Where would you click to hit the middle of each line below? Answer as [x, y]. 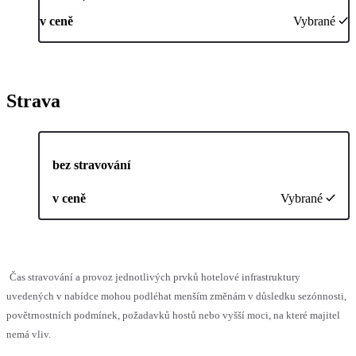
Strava [33, 101]
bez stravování [91, 164]
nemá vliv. [29, 334]
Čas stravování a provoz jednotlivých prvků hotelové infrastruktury [155, 277]
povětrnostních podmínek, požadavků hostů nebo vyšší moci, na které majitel [173, 315]
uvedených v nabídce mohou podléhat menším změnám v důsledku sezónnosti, [176, 296]
